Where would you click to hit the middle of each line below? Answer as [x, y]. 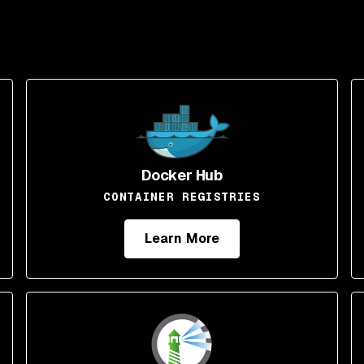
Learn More [182, 238]
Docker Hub [182, 175]
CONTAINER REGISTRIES [182, 197]
